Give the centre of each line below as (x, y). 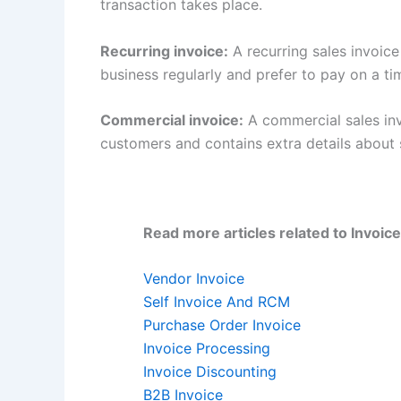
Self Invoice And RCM (217, 302)
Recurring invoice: (164, 51)
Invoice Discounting (210, 372)
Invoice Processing (207, 349)
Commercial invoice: (172, 120)
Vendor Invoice (194, 279)
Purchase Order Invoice (222, 325)
